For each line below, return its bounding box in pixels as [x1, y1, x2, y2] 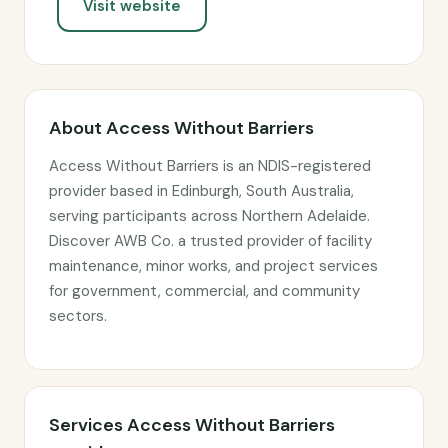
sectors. [49, 306, 107, 326]
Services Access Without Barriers [49, 413, 335, 437]
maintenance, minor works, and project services [49, 256, 378, 276]
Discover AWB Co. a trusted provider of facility [49, 231, 372, 251]
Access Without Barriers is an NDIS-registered [49, 156, 371, 176]
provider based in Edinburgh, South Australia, [49, 181, 354, 201]
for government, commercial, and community [49, 281, 360, 301]
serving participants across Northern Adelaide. [49, 206, 370, 226]
